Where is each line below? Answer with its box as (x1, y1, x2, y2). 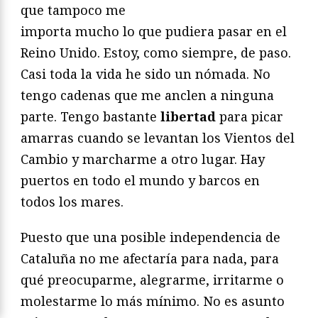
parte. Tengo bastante (21, 108, 160, 126)
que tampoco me (21, 1, 126, 19)
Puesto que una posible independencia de (21, 229, 280, 246)
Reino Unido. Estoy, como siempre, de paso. (21, 44, 291, 62)
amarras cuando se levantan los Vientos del (21, 129, 295, 147)
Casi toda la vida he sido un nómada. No (21, 65, 270, 83)
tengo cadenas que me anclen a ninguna (21, 87, 274, 104)
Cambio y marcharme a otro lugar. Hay (21, 150, 265, 168)
